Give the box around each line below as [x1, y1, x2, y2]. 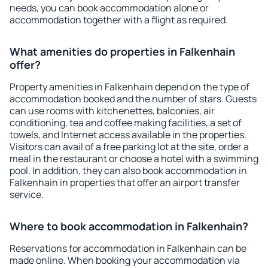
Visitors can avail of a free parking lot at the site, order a [10, 140, 249, 153]
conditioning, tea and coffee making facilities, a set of [10, 116, 242, 129]
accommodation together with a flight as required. [10, 13, 228, 26]
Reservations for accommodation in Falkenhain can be [10, 242, 246, 255]
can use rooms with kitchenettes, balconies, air [10, 104, 215, 117]
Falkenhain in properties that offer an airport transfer [10, 176, 240, 189]
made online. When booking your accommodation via [10, 254, 240, 267]
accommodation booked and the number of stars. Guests [10, 92, 257, 105]
